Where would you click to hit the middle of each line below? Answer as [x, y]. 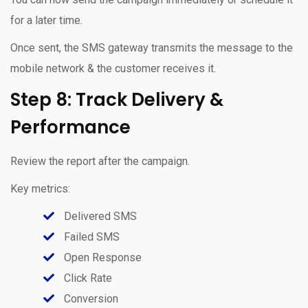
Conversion [90, 298]
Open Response [101, 257]
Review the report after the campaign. [100, 161]
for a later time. [46, 20]
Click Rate [87, 278]
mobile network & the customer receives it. [113, 68]
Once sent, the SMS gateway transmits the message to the [152, 47]
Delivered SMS [99, 216]
